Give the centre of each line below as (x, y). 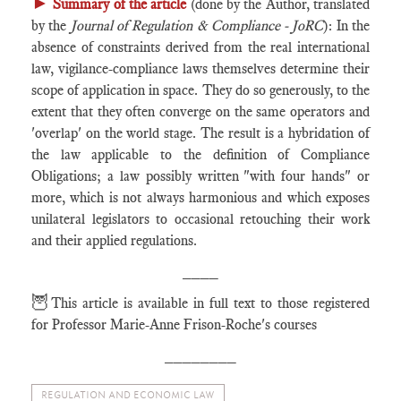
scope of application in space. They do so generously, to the (200, 90)
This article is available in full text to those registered (210, 303)
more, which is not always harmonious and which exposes (200, 197)
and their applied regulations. (114, 240)
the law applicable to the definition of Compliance (200, 154)
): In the (347, 26)
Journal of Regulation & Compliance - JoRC (197, 26)
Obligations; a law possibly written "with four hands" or (200, 176)
